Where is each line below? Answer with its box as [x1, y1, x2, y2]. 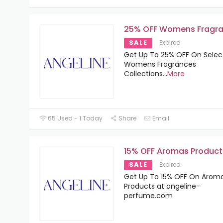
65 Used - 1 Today [46, 113, 103, 122]
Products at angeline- [124, 181, 200, 191]
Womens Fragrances [124, 59, 196, 69]
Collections [124, 68, 163, 79]
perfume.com [124, 190, 173, 201]
